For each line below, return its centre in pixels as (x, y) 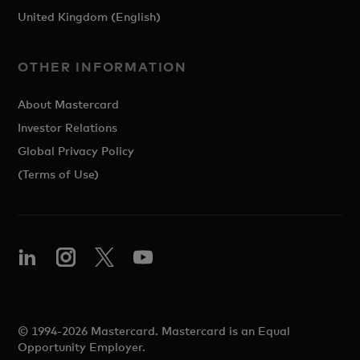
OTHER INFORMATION (103, 67)
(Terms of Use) (59, 174)
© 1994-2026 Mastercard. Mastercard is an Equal (154, 331)
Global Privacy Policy (76, 151)
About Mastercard (69, 104)
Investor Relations (68, 127)
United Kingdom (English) (90, 16)
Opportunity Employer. (82, 347)
